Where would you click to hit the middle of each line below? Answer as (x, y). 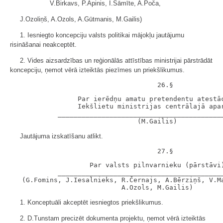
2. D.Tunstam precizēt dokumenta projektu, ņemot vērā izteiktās (113, 218)
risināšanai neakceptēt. (43, 45)
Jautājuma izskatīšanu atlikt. (61, 136)
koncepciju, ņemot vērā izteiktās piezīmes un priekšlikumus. (97, 70)
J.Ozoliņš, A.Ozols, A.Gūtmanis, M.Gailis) (81, 19)
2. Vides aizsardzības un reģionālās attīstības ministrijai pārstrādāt (116, 60)
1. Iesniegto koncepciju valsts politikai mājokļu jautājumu (102, 35)
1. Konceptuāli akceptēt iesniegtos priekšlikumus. (92, 202)
